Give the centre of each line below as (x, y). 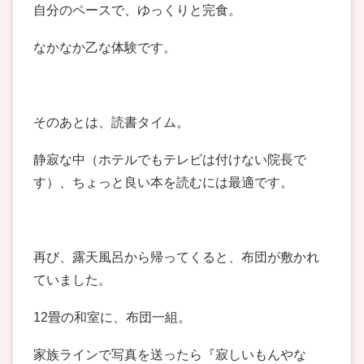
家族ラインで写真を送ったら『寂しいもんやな (170, 355)
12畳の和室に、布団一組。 (112, 318)
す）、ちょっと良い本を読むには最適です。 (163, 183)
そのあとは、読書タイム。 (111, 123)
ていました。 (72, 280)
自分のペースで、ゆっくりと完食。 (137, 11)
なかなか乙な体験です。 (105, 48)
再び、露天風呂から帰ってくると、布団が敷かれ (176, 258)
